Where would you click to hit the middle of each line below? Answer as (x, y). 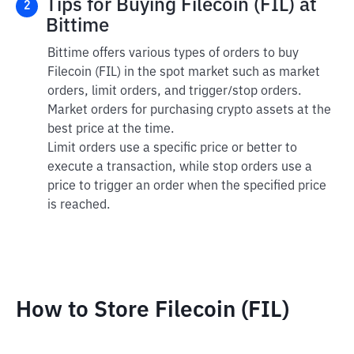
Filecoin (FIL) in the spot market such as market (184, 73)
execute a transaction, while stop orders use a (180, 168)
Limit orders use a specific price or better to (172, 149)
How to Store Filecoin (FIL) (153, 311)
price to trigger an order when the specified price (187, 186)
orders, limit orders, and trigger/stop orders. (174, 92)
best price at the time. (111, 130)
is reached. (79, 205)
